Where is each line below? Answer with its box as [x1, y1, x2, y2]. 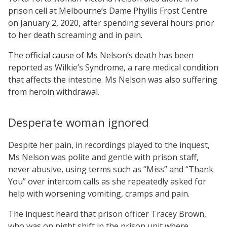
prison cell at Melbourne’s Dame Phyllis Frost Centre [8, 5, 207, 16]
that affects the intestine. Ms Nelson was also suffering [8, 73, 217, 85]
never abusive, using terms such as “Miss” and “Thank [8, 163, 213, 175]
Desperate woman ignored [8, 114, 149, 130]
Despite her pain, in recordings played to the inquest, [8, 139, 210, 150]
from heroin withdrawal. [8, 86, 101, 97]
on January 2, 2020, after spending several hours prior [8, 17, 214, 28]
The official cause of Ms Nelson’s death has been [8, 49, 194, 61]
